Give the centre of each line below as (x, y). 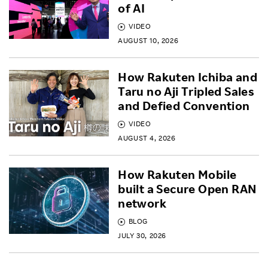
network (142, 203)
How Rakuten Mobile (177, 174)
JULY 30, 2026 (142, 235)
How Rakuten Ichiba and (188, 77)
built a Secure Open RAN (188, 189)
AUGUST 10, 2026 (148, 40)
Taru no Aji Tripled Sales (186, 91)
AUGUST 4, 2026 (147, 138)
